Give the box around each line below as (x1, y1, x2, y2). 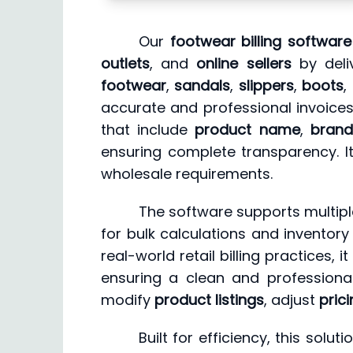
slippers (238, 76, 294, 96)
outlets (101, 54, 150, 74)
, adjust (264, 290, 319, 310)
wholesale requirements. (101, 164, 273, 184)
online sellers (196, 54, 292, 74)
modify (101, 290, 154, 310)
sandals (174, 76, 231, 96)
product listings (154, 290, 264, 310)
